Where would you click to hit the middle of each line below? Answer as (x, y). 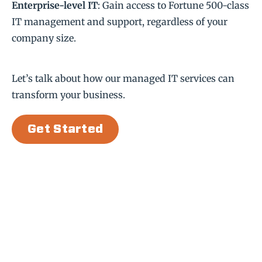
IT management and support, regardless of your (120, 21)
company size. (44, 38)
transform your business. (68, 94)
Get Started (65, 130)
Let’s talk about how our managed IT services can (123, 78)
